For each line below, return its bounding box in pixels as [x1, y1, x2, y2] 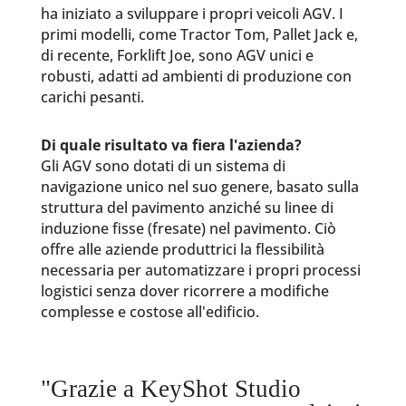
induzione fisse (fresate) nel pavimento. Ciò [40, 218, 336, 238]
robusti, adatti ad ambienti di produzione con [40, 66, 352, 86]
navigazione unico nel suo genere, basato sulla [40, 177, 359, 197]
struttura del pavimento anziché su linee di [40, 198, 333, 217]
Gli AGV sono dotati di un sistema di [40, 156, 285, 176]
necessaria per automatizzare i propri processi [40, 260, 361, 280]
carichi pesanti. [40, 87, 144, 107]
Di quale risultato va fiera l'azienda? [40, 135, 302, 155]
